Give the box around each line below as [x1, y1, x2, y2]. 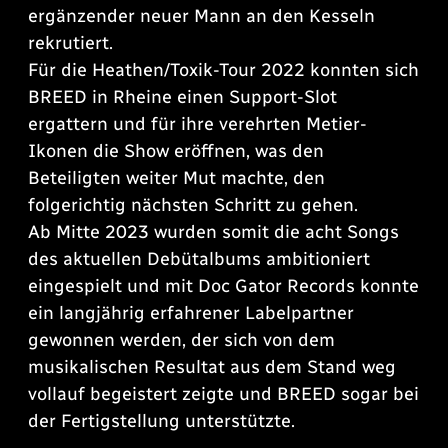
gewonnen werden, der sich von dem [28, 329, 335, 352]
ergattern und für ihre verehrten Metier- [28, 113, 367, 136]
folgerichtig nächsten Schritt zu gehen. [28, 194, 358, 217]
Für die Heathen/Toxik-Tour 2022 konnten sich [28, 59, 419, 82]
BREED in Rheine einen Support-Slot [28, 86, 337, 109]
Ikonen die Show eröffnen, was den [28, 140, 324, 163]
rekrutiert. [28, 32, 113, 55]
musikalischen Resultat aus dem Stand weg [28, 356, 396, 379]
